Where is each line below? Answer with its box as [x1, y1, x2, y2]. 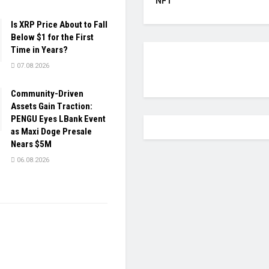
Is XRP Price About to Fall [11, 19, 107, 31]
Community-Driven [11, 88, 83, 100]
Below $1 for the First [11, 32, 94, 43]
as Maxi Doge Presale [11, 126, 92, 138]
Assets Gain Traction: [11, 101, 92, 112]
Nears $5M [11, 139, 52, 150]
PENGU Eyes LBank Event [11, 113, 106, 125]
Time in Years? [11, 44, 68, 56]
